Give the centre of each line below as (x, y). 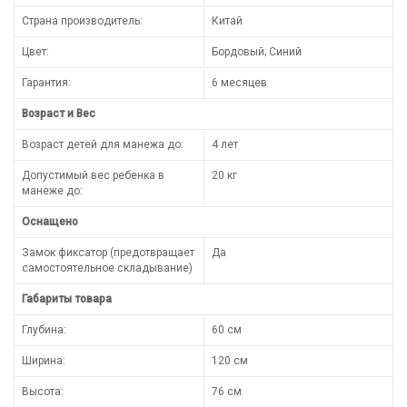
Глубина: (44, 329)
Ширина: (44, 360)
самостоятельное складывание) (107, 268)
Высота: (43, 391)
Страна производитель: (82, 20)
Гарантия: (46, 82)
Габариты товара (67, 298)
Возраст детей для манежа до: (103, 144)
